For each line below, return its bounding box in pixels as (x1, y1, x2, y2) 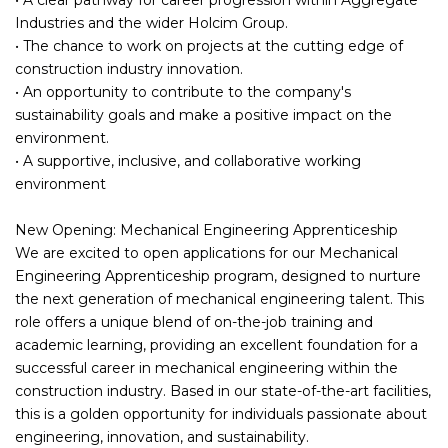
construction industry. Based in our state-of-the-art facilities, (15, 381, 431, 400)
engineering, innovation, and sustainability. (15, 427, 309, 446)
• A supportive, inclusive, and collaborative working (15, 151, 361, 170)
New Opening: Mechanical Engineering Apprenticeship (15, 220, 398, 239)
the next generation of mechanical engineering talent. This (15, 289, 424, 308)
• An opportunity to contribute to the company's (15, 82, 351, 101)
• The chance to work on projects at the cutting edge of (15, 36, 403, 55)
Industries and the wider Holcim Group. (15, 13, 288, 32)
